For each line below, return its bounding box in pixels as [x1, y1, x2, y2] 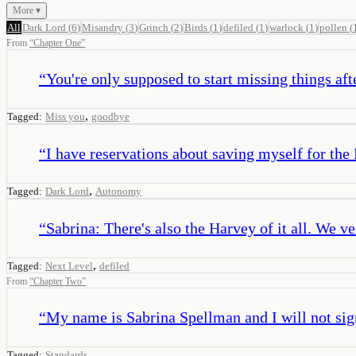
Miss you [45, 110, 85, 122]
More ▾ [13, 4, 41, 16]
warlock [269, 21, 304, 33]
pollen [319, 21, 347, 33]
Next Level [45, 259, 93, 272]
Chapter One [33, 37, 81, 48]
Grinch [139, 21, 168, 33]
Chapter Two [33, 275, 82, 287]
